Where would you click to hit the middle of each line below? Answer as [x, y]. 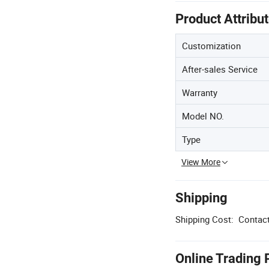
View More [201, 162]
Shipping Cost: [204, 219]
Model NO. [203, 116]
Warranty [200, 93]
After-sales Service [220, 69]
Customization [211, 46]
